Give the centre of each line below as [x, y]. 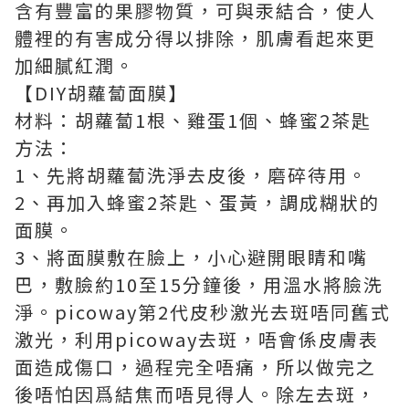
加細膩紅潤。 [75, 65]
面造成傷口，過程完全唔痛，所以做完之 [195, 367]
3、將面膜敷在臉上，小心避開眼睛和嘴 [191, 257]
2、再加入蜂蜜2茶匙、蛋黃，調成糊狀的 [197, 202]
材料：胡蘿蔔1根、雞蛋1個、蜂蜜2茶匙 [193, 120]
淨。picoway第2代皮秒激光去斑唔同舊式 [203, 312]
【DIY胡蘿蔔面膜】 [101, 93]
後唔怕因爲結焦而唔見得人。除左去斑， [195, 394]
